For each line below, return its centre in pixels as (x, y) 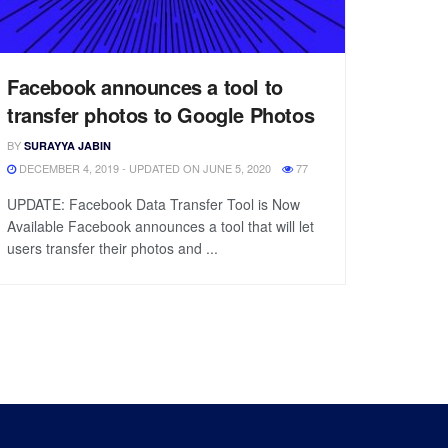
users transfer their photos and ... (112, 247)
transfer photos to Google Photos (161, 114)
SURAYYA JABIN (67, 145)
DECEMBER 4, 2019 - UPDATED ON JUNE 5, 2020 (143, 167)
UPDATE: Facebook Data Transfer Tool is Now (153, 203)
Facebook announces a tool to (145, 86)
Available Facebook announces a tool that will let (160, 225)
